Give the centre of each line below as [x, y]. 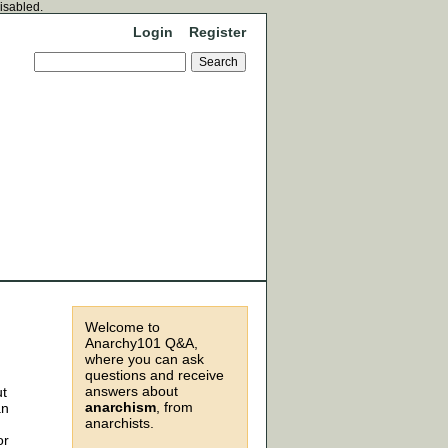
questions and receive [154, 375]
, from [174, 407]
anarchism [120, 407]
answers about [131, 391]
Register [217, 32]
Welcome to [122, 327]
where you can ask [144, 359]
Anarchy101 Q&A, [141, 343]
